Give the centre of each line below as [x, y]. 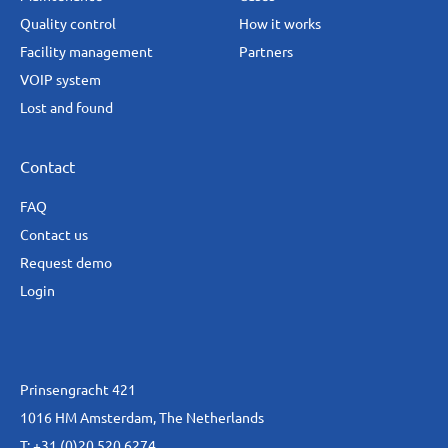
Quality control [68, 24]
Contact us [54, 235]
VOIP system [60, 80]
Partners [266, 52]
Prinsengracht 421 [78, 390]
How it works [280, 24]
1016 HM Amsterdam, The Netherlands [142, 418]
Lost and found [66, 108]
